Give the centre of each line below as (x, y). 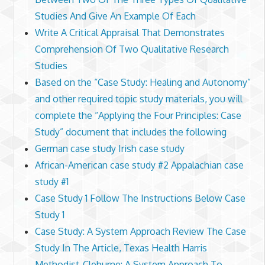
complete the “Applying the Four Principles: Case (138, 116)
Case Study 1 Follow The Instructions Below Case (140, 198)
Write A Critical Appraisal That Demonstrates (130, 33)
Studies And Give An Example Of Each (115, 16)
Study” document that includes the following (130, 132)
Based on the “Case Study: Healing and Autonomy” (143, 83)
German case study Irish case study (109, 149)
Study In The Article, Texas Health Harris (121, 248)
